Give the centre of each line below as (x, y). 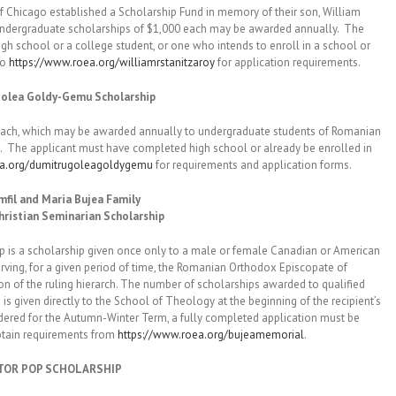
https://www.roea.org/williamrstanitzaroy (112, 62)
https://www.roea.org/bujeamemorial (211, 335)
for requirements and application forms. (252, 165)
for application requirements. (288, 62)
